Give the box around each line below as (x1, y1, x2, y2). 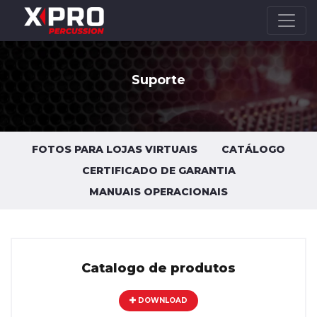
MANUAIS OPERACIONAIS (89, 185, 228, 198)
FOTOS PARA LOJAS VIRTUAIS (32, 143, 197, 156)
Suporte (132, 72, 185, 88)
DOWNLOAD (135, 296, 188, 305)
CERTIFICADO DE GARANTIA (81, 164, 236, 177)
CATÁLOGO (221, 143, 285, 156)
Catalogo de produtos (81, 260, 236, 276)
